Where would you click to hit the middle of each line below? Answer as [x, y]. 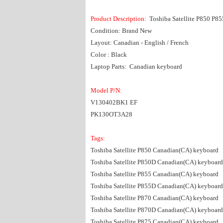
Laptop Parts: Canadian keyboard [136, 66]
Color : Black [109, 55]
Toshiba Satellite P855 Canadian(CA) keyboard [155, 174]
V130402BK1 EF [114, 102]
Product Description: [118, 19]
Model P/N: [107, 90]
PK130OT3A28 [111, 114]
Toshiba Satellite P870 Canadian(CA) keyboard [155, 198]
